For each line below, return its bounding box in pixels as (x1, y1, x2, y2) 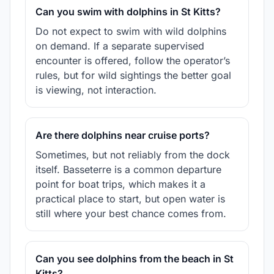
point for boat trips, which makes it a (35, 177, 206, 190)
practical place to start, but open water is (35, 192, 225, 205)
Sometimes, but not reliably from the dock (35, 148, 230, 161)
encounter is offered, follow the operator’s (35, 54, 230, 67)
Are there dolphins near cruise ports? (35, 128, 210, 141)
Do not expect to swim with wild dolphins (35, 24, 226, 37)
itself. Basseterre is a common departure (35, 163, 221, 176)
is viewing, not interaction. (35, 83, 157, 96)
